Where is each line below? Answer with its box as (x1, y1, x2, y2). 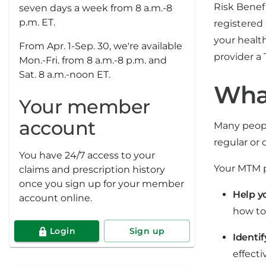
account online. (19, 192, 92, 204)
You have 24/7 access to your (19, 150, 155, 161)
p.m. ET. (19, 17, 55, 28)
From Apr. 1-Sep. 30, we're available (19, 40, 182, 52)
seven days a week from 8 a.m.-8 (19, 2, 172, 14)
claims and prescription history (19, 164, 165, 175)
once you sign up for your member (19, 178, 184, 189)
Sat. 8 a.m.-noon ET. (19, 69, 110, 80)
